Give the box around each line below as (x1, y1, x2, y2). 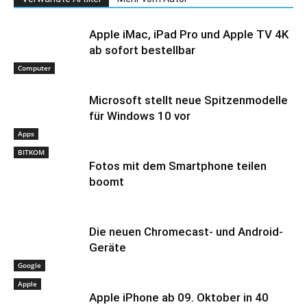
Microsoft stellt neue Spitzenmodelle (89, 93, 288, 107)
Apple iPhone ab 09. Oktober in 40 (89, 291, 269, 304)
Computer (18, 62, 51, 73)
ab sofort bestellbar (89, 43, 195, 57)
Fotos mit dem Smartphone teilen (89, 159, 267, 173)
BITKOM (18, 147, 45, 157)
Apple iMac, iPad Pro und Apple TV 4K (89, 27, 288, 41)
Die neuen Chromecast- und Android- (89, 225, 283, 238)
